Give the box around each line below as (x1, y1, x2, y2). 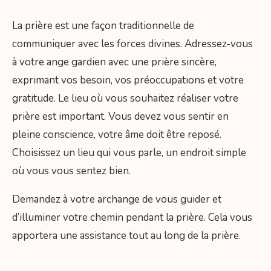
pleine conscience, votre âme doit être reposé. (12, 127, 221, 142)
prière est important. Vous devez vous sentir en (12, 109, 229, 123)
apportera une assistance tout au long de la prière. (12, 228, 241, 243)
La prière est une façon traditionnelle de (12, 18, 194, 33)
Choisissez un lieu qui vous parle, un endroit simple (12, 145, 246, 160)
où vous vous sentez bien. (12, 163, 131, 178)
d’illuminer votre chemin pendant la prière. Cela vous (12, 210, 252, 224)
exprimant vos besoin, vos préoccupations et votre (12, 73, 244, 87)
